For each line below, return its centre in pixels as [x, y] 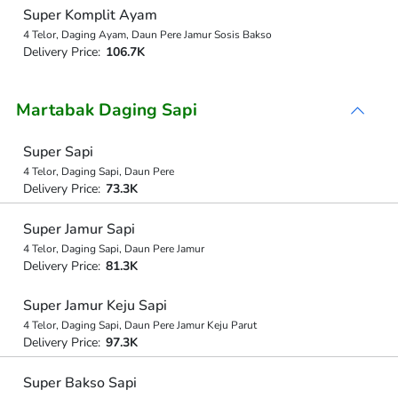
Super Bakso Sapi [80, 382]
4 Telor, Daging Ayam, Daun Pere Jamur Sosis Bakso [147, 34]
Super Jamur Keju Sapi [95, 306]
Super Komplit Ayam [90, 15]
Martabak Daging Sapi [107, 110]
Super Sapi [58, 152]
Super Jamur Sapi [79, 229]
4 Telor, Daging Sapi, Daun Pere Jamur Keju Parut [139, 325]
